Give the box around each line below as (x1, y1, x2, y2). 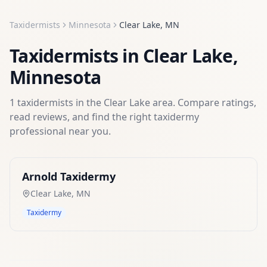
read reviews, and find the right (10, 110, 154, 123)
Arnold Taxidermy (22, 169, 116, 184)
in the (73, 96, 104, 109)
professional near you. (10, 125, 111, 138)
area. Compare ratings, (150, 96, 256, 109)
